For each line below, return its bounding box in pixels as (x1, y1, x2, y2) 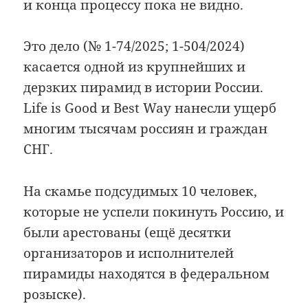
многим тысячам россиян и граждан (23, 120, 268, 138)
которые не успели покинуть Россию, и (23, 202, 285, 221)
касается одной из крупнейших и (23, 58, 246, 76)
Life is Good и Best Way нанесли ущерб (23, 99, 277, 118)
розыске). (23, 285, 87, 303)
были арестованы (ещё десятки (23, 223, 232, 241)
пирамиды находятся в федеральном (23, 264, 270, 283)
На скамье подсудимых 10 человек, (23, 181, 258, 200)
